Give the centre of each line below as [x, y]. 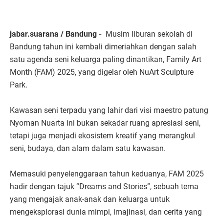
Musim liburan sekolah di [149, 34]
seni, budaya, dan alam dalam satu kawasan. [88, 149]
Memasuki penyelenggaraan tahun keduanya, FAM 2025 [107, 174]
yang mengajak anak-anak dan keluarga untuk [90, 199]
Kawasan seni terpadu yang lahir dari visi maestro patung [109, 110]
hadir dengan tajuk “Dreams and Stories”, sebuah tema [104, 187]
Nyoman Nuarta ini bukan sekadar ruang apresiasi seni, [105, 123]
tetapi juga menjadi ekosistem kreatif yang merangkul [102, 136]
